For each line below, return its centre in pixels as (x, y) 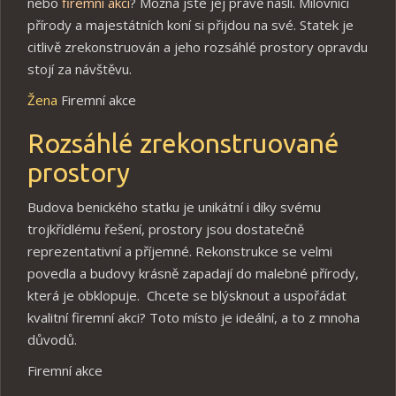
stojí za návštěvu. (80, 69)
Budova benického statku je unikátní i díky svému (174, 206)
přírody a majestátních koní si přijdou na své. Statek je (190, 24)
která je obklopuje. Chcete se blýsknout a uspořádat (187, 295)
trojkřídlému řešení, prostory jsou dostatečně (166, 228)
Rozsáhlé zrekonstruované (183, 143)
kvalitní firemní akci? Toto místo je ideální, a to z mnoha (194, 317)
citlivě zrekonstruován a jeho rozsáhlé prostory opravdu (198, 46)
